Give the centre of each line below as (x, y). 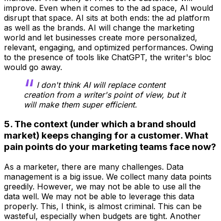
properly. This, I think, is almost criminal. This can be (103, 206)
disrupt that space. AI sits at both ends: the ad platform (107, 18)
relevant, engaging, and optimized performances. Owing (109, 47)
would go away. (33, 67)
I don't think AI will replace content (101, 85)
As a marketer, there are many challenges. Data (94, 167)
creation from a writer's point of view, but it (105, 94)
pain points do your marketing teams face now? (110, 147)
